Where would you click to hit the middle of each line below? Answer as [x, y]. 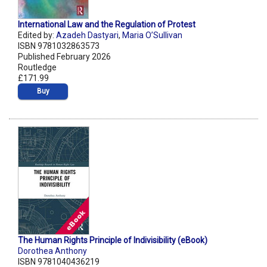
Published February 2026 [64, 57]
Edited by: [37, 35]
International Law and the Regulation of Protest [107, 25]
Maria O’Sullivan [152, 35]
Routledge [37, 68]
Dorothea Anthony [52, 251]
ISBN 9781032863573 [59, 46]
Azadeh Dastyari [87, 35]
